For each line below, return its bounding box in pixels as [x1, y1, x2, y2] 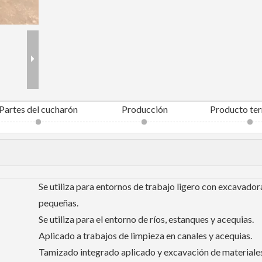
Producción [121, 104, 168, 115]
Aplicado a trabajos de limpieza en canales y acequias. [39, 230, 252, 241]
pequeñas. [39, 197, 78, 208]
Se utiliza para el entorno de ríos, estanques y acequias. [39, 213, 254, 225]
